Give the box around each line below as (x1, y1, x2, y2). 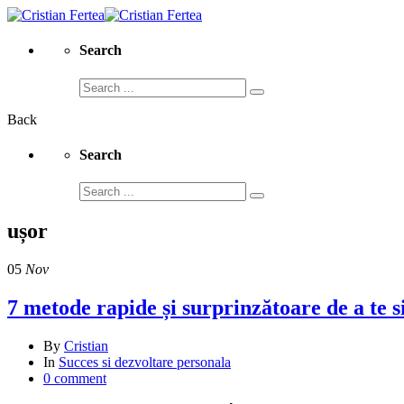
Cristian (64, 337, 108, 353)
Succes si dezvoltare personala (59, 353, 231, 370)
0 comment (43, 370, 106, 386)
